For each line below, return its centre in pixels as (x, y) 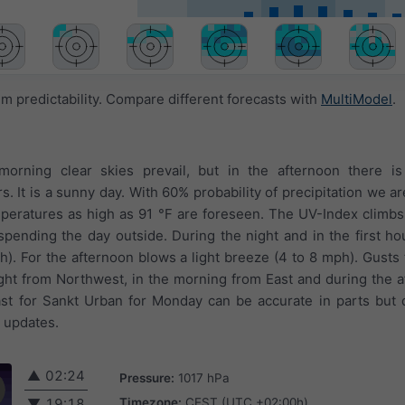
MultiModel (357, 99)
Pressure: (147, 377)
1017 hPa (204, 377)
